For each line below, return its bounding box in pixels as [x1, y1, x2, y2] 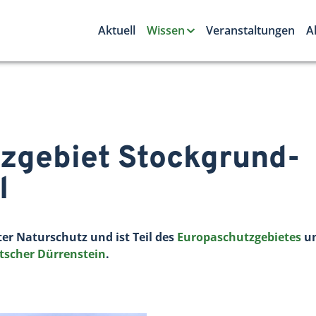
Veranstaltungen [205, 23, 295, 39]
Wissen [146, 23, 185, 39]
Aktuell [97, 23, 135, 39]
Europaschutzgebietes [177, 229, 301, 245]
